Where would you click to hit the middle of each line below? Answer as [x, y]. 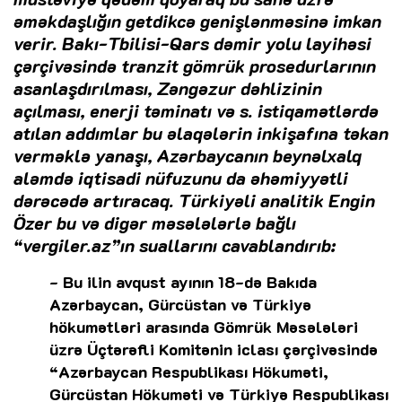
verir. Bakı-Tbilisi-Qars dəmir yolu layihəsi [192, 44]
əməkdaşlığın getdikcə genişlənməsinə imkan [197, 21]
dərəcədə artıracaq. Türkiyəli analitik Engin [194, 201]
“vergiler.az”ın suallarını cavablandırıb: [175, 245]
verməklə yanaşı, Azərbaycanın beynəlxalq [188, 156]
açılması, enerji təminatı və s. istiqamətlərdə [196, 111]
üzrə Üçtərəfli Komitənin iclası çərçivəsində [214, 350]
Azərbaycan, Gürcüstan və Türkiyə [180, 305]
